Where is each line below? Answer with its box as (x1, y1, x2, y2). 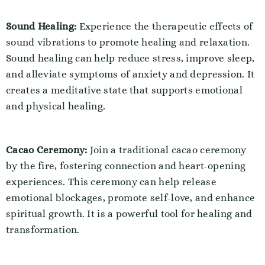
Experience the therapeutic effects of (76, 21, 253, 32)
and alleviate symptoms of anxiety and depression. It (6, 69, 255, 80)
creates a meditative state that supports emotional (6, 85, 243, 96)
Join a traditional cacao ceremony (87, 144, 247, 156)
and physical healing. (6, 101, 106, 112)
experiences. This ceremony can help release (6, 176, 216, 188)
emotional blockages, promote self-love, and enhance (6, 192, 256, 203)
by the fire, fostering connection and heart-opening (6, 160, 246, 172)
